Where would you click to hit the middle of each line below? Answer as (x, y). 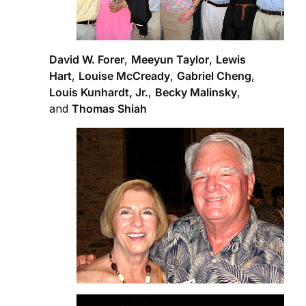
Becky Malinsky (196, 93)
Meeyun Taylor (170, 60)
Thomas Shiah (109, 109)
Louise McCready (124, 76)
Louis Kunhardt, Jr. (99, 93)
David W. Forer (87, 60)
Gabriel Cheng (214, 76)
